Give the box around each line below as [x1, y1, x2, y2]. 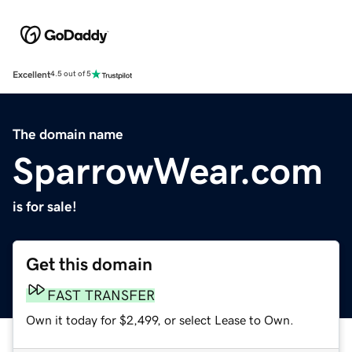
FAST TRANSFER [47, 288, 155, 302]
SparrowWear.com [13, 151, 323, 189]
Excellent [13, 69, 50, 79]
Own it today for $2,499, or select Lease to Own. [26, 313, 294, 326]
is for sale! [13, 199, 77, 214]
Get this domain [26, 255, 152, 273]
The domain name [13, 126, 123, 141]
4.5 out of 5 [50, 70, 91, 79]
